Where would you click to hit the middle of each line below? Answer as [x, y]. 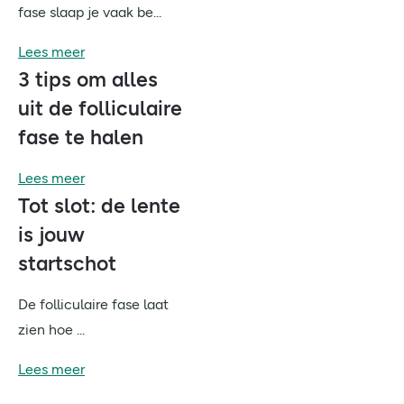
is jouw [51, 234]
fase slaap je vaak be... [90, 12]
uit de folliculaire [100, 108]
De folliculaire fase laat [93, 304]
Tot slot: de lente [99, 206]
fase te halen [83, 137]
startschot [70, 263]
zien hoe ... [51, 330]
